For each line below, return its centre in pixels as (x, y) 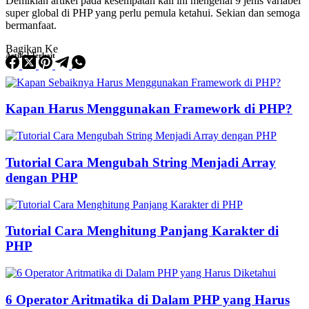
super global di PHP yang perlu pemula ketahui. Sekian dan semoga (153, 12)
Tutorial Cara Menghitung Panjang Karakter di (142, 231)
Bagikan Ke (32, 48)
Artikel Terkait (30, 55)
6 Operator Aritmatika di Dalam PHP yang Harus (148, 299)
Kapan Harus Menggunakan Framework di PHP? (149, 109)
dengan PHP (42, 177)
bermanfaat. (31, 25)
